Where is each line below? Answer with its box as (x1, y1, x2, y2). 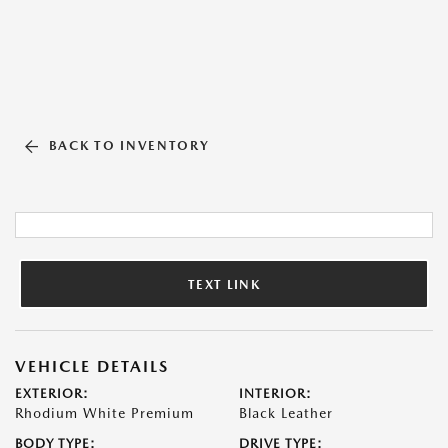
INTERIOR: (239, 386, 312, 401)
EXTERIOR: (15, 386, 89, 401)
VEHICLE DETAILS (15, 357, 169, 376)
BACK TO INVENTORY (48, 138, 210, 153)
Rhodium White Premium (15, 405, 194, 421)
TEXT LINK (188, 276, 260, 292)
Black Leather (239, 405, 333, 421)
